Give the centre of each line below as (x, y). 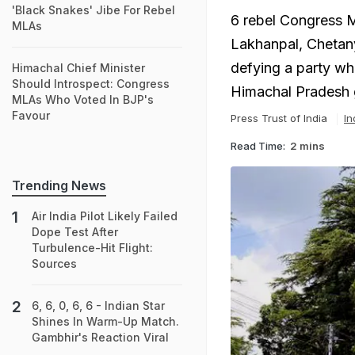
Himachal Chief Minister (78, 68)
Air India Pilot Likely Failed (105, 216)
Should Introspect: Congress (91, 84)
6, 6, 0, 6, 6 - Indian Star (98, 305)
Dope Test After (75, 232)
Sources (54, 263)
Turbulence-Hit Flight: (92, 248)
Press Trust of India (279, 118)
